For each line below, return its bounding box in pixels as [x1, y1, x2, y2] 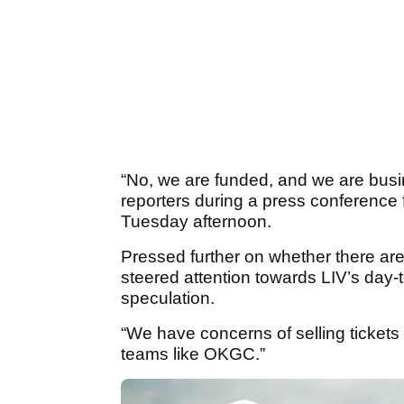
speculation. [121, 289, 215, 308]
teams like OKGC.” [121, 344, 265, 364]
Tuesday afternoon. [121, 212, 276, 232]
